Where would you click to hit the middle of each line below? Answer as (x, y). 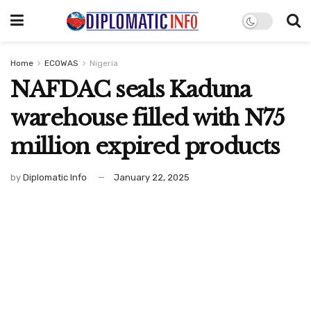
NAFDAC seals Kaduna (131, 90)
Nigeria (104, 63)
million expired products (145, 146)
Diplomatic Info (55, 177)
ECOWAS (61, 63)
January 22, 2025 (152, 177)
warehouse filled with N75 (148, 118)
